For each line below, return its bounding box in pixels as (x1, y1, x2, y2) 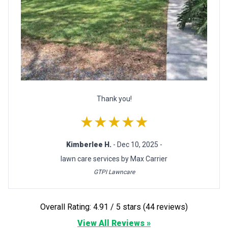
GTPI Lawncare (93, 168, 135, 176)
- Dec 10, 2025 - (112, 140, 162, 149)
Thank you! (96, 94, 132, 103)
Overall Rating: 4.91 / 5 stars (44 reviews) (143, 202, 188, 212)
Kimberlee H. (66, 140, 113, 149)
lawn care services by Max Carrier (61, 154, 167, 163)
